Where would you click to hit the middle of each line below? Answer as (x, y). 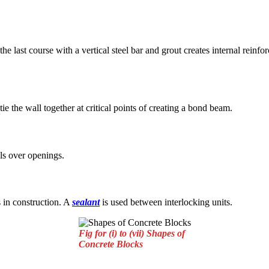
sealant (86, 202)
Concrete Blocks (110, 244)
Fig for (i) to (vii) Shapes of (131, 233)
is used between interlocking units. (166, 202)
